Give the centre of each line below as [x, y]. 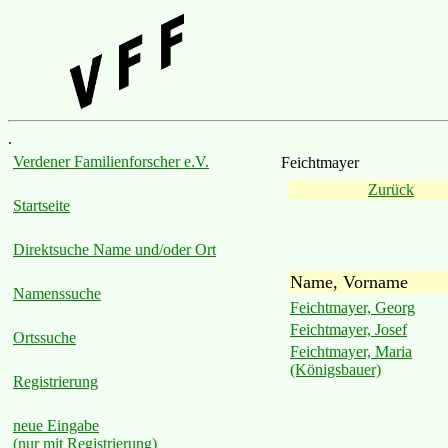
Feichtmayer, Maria [351, 351]
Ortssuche [44, 337]
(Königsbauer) [335, 369]
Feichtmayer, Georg [352, 307]
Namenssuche [57, 293]
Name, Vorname [349, 281]
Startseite [41, 205]
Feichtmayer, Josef [348, 329]
